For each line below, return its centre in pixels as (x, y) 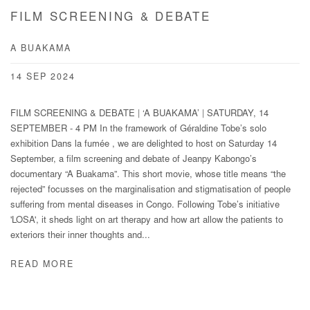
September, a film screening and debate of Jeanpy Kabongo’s (134, 160)
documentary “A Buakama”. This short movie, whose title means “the (148, 175)
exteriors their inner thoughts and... (80, 236)
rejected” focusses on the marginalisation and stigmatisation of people (151, 191)
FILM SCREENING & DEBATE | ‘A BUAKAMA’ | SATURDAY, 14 (139, 115)
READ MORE (42, 265)
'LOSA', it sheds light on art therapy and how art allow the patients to (147, 221)
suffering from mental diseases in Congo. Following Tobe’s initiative (145, 206)
